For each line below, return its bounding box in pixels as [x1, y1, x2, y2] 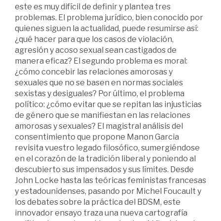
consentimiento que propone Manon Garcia [15, 132, 179, 142]
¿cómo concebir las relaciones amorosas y [15, 67, 173, 76]
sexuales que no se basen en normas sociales [15, 77, 183, 87]
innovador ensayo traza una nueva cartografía [15, 208, 187, 218]
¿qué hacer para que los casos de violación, [15, 34, 174, 44]
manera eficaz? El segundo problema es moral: [15, 56, 187, 66]
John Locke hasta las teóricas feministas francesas [15, 175, 206, 185]
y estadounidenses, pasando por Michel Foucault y [15, 186, 201, 196]
